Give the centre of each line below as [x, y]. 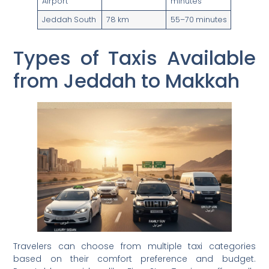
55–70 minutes [198, 20]
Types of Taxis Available [134, 58]
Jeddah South [69, 20]
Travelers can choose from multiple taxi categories [134, 246]
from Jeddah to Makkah [127, 81]
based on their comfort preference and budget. [134, 258]
